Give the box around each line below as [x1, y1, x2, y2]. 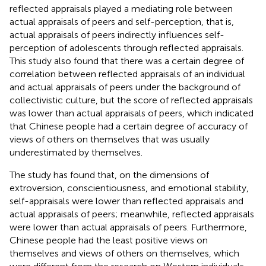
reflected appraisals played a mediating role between [9, 3, 233, 15]
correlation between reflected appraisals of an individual [9, 68, 245, 80]
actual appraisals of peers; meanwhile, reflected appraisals [9, 208, 254, 220]
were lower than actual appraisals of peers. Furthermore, [9, 221, 247, 233]
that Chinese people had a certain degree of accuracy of [9, 121, 248, 132]
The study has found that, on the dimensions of [9, 169, 209, 181]
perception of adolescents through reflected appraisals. [9, 42, 243, 54]
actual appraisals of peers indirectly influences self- [9, 29, 224, 41]
